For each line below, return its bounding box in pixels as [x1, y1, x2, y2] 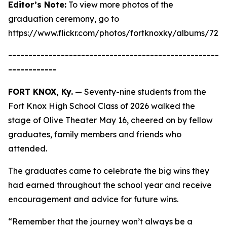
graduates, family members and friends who [8, 129, 181, 139]
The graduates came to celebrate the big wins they [8, 166, 209, 176]
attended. [8, 143, 47, 154]
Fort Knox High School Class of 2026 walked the [8, 101, 195, 111]
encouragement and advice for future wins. [8, 194, 178, 204]
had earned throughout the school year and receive [8, 180, 212, 190]
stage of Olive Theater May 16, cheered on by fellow [8, 115, 213, 125]
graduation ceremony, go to [8, 14, 119, 24]
